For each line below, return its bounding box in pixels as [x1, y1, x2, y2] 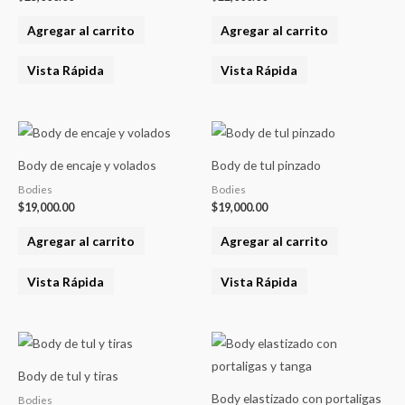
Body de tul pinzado [212, 156, 321, 173]
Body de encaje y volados [18, 156, 156, 173]
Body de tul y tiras [18, 368, 118, 384]
